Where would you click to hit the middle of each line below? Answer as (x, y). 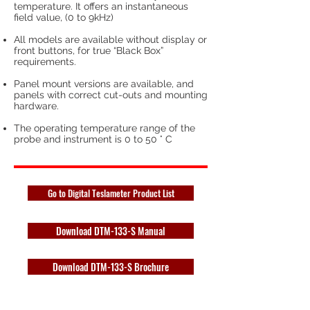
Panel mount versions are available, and (104, 83)
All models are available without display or (110, 39)
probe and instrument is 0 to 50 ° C (93, 139)
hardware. (36, 106)
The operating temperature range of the (104, 128)
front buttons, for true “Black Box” (89, 50)
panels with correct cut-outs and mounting (111, 94)
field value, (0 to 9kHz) (64, 17)
